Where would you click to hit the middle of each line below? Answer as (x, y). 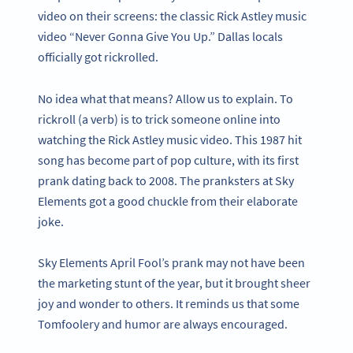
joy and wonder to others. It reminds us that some (169, 304)
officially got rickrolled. (98, 56)
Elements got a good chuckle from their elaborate (168, 201)
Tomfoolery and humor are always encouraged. (163, 324)
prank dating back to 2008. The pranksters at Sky (166, 180)
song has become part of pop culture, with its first (168, 160)
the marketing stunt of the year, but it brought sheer (174, 283)
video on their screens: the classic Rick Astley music (172, 15)
